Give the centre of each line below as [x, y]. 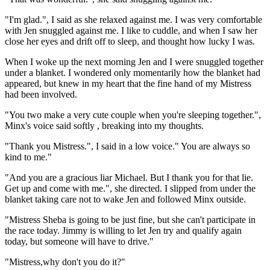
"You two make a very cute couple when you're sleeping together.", [133, 115]
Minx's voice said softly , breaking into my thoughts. [104, 125]
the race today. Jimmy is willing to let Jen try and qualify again [123, 230]
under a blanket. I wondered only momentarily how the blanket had [133, 72]
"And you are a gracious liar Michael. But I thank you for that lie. [129, 177]
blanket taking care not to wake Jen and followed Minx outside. [125, 199]
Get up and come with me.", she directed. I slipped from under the [130, 188]
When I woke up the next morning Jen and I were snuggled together [134, 61]
